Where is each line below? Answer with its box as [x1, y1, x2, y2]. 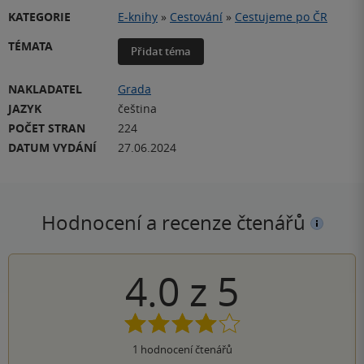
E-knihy [118, 8, 158, 24]
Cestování [170, 8, 223, 24]
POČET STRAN [8, 119, 85, 136]
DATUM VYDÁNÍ [8, 139, 97, 155]
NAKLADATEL [8, 80, 82, 97]
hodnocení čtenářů [137, 341, 232, 357]
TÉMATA [8, 37, 53, 54]
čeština [118, 100, 157, 116]
